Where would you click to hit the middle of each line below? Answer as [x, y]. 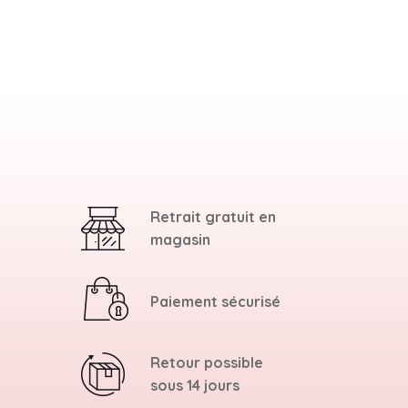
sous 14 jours [194, 386]
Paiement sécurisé [215, 301]
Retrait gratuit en [213, 217]
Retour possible [206, 363]
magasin [180, 240]
